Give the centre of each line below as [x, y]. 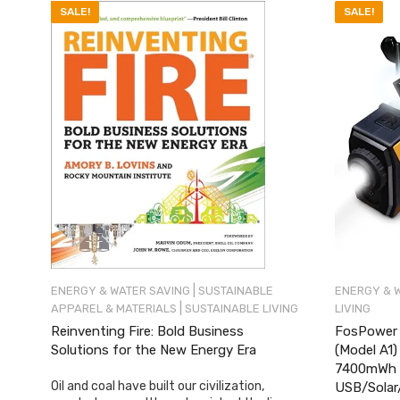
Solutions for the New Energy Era [154, 350]
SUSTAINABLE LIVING [242, 308]
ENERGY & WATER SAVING [121, 290]
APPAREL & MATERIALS [114, 308]
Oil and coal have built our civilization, [158, 386]
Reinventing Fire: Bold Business [147, 331]
